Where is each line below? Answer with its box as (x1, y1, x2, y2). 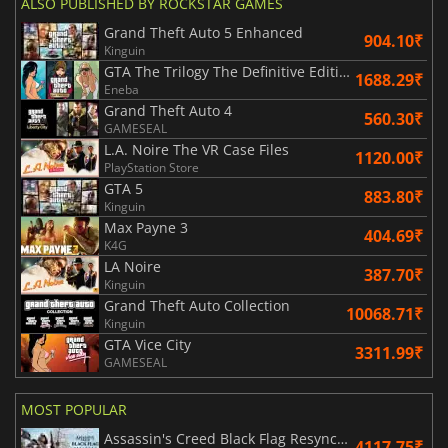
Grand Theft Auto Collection (104, 296, 290, 316)
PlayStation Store (104, 159, 199, 177)
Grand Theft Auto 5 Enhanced (104, 23, 303, 43)
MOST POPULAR (21, 400, 127, 420)
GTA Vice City (104, 335, 191, 355)
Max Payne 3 (104, 218, 188, 238)
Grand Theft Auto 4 (104, 101, 232, 121)
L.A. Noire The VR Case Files (104, 140, 289, 160)
